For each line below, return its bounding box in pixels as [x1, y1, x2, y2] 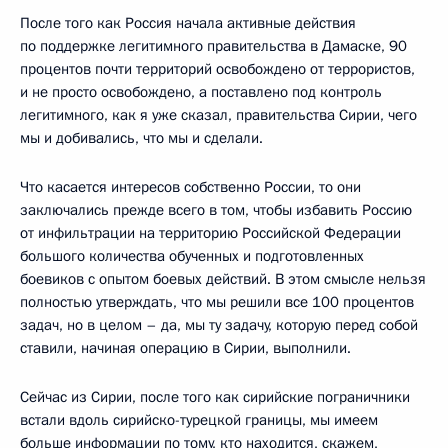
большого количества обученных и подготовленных [20, 245, 364, 266]
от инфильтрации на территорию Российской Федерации [20, 222, 401, 243]
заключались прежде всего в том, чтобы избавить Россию [20, 199, 412, 220]
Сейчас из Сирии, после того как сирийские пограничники [20, 386, 410, 407]
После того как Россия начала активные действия [20, 12, 356, 33]
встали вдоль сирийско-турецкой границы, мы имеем [20, 409, 378, 430]
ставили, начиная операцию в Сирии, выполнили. [20, 337, 351, 358]
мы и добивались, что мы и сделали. [20, 127, 263, 148]
